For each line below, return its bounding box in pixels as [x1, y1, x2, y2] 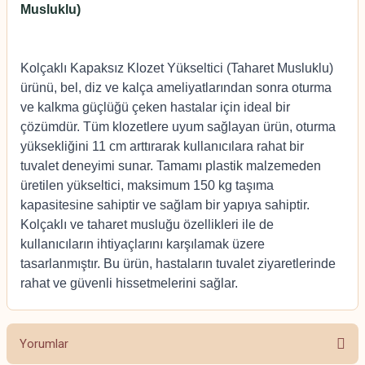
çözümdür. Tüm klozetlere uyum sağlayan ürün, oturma [20, 120, 336, 134]
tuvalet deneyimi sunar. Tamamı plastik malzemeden [20, 159, 321, 173]
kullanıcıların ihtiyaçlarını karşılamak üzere [20, 237, 265, 251]
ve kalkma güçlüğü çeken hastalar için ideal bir [20, 100, 290, 114]
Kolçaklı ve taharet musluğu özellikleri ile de [20, 218, 274, 231]
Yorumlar [20, 336, 68, 351]
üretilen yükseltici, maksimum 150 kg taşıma [20, 178, 274, 192]
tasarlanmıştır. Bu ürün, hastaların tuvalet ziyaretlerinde [20, 257, 336, 270]
